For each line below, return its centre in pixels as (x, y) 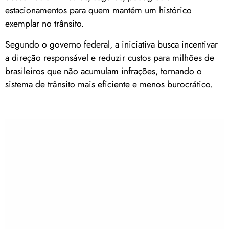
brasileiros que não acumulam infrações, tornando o (104, 71)
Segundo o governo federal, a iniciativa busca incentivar (111, 44)
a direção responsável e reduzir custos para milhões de (110, 58)
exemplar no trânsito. (44, 24)
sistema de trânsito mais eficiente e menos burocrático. (109, 84)
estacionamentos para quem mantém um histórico (98, 10)
